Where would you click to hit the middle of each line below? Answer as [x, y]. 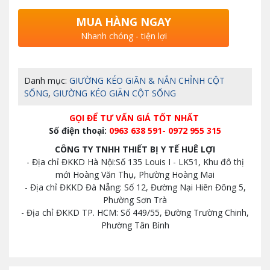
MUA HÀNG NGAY [124, 22]
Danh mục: [47, 81]
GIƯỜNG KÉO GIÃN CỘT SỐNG [115, 93]
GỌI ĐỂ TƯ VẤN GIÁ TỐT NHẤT [135, 118]
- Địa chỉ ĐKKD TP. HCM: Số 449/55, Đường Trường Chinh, [135, 213]
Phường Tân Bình [135, 225]
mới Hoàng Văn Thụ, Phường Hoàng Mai [135, 175]
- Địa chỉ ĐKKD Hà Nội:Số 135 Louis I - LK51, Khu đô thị [135, 162]
